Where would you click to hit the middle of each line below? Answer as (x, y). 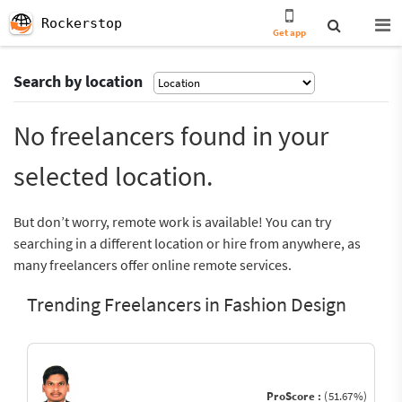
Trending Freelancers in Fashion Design (187, 304)
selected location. (113, 176)
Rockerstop (82, 23)
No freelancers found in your (171, 135)
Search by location (78, 81)
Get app (290, 32)
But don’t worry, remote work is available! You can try (172, 222)
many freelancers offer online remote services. (153, 265)
